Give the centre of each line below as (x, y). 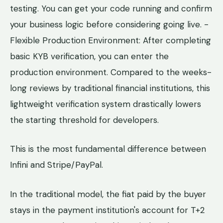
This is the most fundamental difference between (108, 149)
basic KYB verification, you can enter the (89, 56)
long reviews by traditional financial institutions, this (110, 88)
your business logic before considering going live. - (109, 25)
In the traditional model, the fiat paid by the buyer (108, 194)
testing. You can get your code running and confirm (111, 9)
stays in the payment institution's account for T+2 (107, 210)
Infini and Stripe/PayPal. (56, 165)
